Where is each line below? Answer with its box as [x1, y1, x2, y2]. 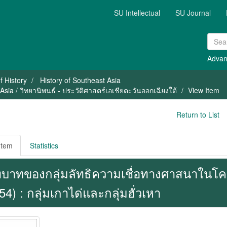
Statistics [29, 140, 58, 150]
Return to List [176, 109, 219, 120]
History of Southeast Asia [40, 75, 121, 85]
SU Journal [175, 8, 211, 18]
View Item [188, 85, 219, 95]
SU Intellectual [114, 8, 160, 18]
